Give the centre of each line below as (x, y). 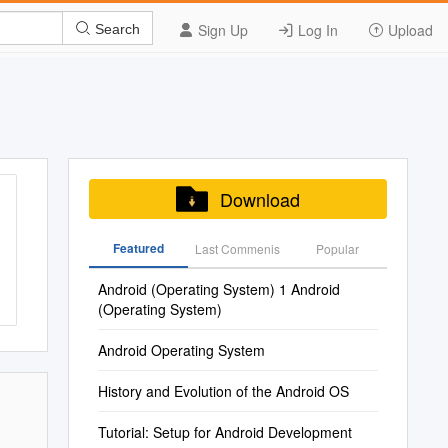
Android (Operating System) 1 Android (218, 289)
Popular (337, 248)
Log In (316, 30)
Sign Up (221, 30)
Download (259, 199)
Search (115, 28)
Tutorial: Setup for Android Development (224, 432)
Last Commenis (238, 248)
